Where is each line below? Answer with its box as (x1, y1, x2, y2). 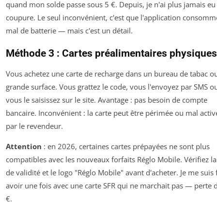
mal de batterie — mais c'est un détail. (6, 26, 133, 36)
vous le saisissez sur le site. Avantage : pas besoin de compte (6, 95, 207, 105)
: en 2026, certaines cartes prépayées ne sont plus (42, 141, 210, 152)
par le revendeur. (6, 121, 63, 131)
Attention (6, 141, 42, 152)
